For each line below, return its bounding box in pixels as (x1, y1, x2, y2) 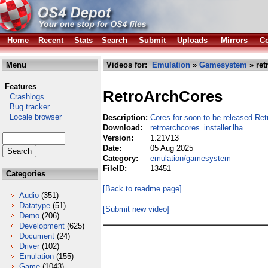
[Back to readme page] (103, 184, 182, 193)
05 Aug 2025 (150, 144, 193, 153)
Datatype (19, 201, 50, 210)
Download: (103, 123, 145, 132)
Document (19, 232, 54, 240)
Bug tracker (2, 102, 50, 111)
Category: (103, 154, 141, 163)
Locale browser (2, 112, 62, 121)
